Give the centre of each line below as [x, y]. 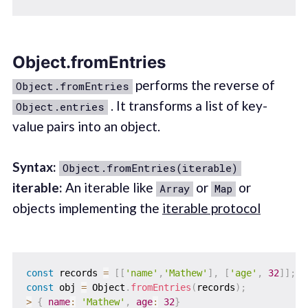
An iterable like [109, 187]
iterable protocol [211, 208]
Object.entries [60, 107]
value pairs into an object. [86, 126]
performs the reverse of [203, 85]
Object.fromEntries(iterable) [150, 167]
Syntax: [34, 166]
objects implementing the [87, 208]
